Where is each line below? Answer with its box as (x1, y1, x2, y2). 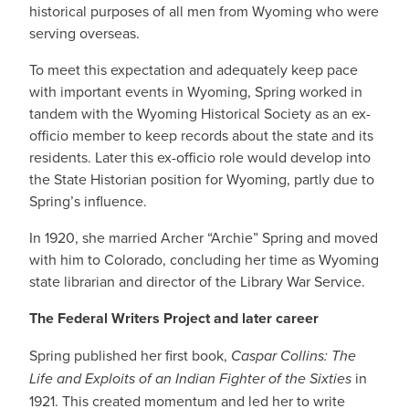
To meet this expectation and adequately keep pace (29, 59, 358, 79)
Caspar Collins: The (231, 345, 356, 366)
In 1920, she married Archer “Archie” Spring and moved (29, 227, 378, 247)
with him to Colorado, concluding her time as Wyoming (29, 249, 379, 269)
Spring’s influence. (29, 191, 147, 211)
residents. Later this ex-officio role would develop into (29, 147, 371, 167)
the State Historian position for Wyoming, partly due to (29, 169, 374, 189)
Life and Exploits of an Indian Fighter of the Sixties (29, 368, 351, 389)
